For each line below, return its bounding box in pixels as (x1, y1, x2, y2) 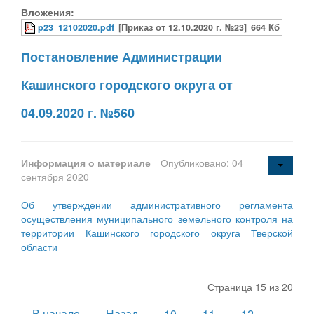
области (21, 239, 57, 254)
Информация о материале (21, 155, 153, 170)
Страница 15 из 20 (207, 279, 293, 294)
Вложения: (21, 4, 74, 19)
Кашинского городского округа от (21, 75, 233, 94)
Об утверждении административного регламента (21, 197, 293, 212)
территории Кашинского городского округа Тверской (21, 225, 293, 240)
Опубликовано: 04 (161, 155, 243, 170)
